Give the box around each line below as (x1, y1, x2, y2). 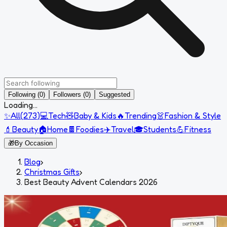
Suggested (99, 90, 130, 98)
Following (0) (8, 90, 45, 98)
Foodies (76, 124, 104, 134)
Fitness (184, 124, 211, 134)
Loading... (4, 99, 37, 110)
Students (143, 124, 176, 134)
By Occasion (15, 139, 53, 147)
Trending (125, 110, 157, 121)
